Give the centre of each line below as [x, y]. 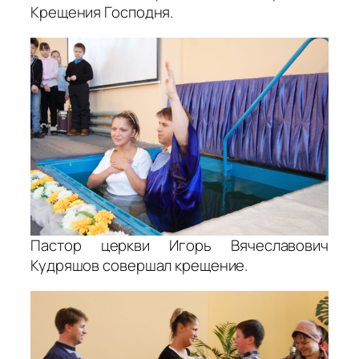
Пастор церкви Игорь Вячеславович [179, 246]
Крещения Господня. [102, 12]
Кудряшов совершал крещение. [139, 266]
